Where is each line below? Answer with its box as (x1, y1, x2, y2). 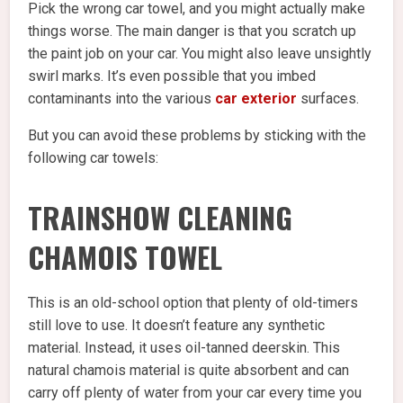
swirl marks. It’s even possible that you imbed (28, 67, 317, 85)
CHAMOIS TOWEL (28, 236, 223, 279)
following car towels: (28, 149, 159, 167)
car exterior (215, 90, 298, 108)
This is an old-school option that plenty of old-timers (28, 294, 359, 312)
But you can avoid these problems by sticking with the (28, 127, 367, 145)
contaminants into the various (28, 90, 216, 108)
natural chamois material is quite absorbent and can (28, 362, 350, 380)
